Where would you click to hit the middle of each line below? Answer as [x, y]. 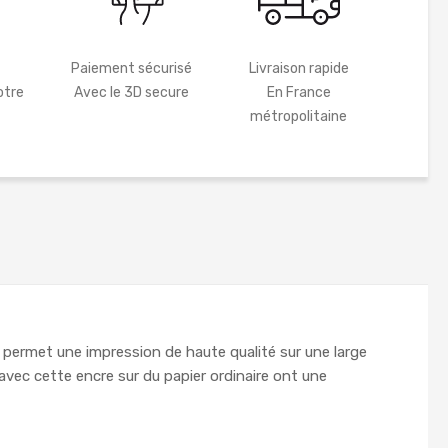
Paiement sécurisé [131, 69]
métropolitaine [299, 117]
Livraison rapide [298, 69]
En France [298, 93]
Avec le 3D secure [131, 93]
